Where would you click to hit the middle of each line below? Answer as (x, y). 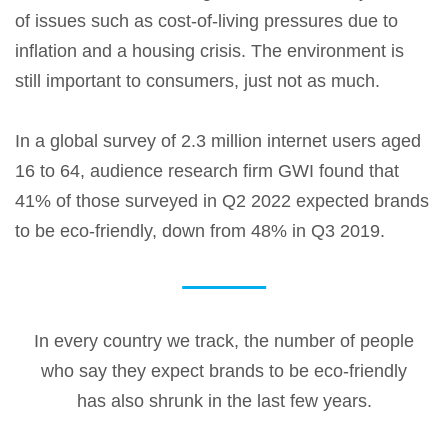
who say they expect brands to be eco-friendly (224, 371)
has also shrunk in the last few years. (224, 401)
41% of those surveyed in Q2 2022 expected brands (222, 201)
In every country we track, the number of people (224, 341)
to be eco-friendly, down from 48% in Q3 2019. (202, 231)
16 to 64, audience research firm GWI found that (207, 171)
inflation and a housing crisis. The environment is (209, 51)
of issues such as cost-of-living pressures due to (206, 21)
